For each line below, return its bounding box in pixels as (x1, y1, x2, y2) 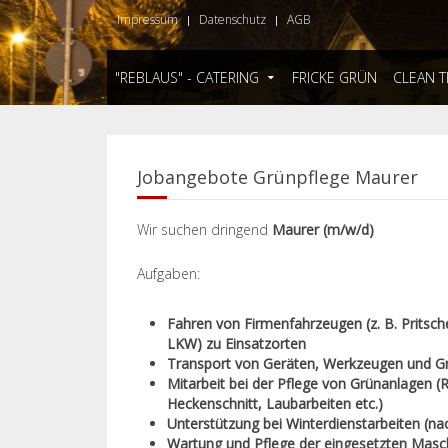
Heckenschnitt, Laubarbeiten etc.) (167, 394, 383, 413)
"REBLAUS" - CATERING (115, 68, 259, 87)
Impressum (117, 11, 178, 28)
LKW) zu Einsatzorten (167, 334, 306, 353)
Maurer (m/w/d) (272, 220, 374, 239)
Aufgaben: (137, 264, 200, 283)
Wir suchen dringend (137, 220, 272, 239)
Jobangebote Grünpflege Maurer (137, 165, 418, 189)
